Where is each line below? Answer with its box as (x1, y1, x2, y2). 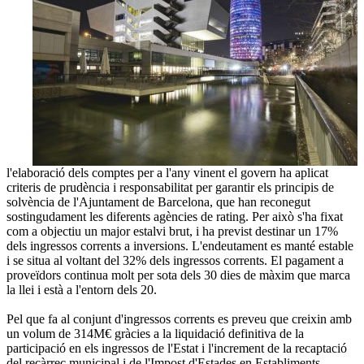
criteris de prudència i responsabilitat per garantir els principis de (6, 180, 334, 194)
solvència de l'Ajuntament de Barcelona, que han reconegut (6, 194, 310, 209)
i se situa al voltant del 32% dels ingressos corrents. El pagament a (6, 253, 344, 267)
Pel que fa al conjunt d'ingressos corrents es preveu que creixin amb (6, 311, 352, 326)
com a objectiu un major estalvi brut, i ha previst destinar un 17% (6, 223, 338, 238)
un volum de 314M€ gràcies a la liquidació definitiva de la (6, 326, 304, 340)
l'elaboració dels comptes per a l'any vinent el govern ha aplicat (6, 165, 328, 180)
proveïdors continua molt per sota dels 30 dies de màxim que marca (6, 267, 350, 282)
